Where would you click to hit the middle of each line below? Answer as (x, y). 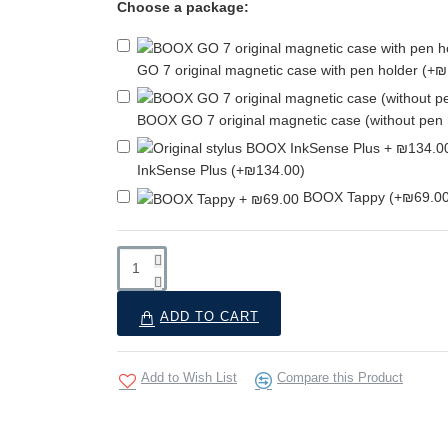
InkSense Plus (184, 170)
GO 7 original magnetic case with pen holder (279, 69)
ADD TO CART (209, 316)
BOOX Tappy (346, 197)
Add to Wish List (189, 377)
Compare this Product (340, 377)
